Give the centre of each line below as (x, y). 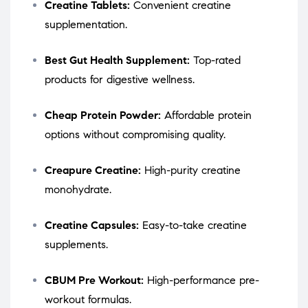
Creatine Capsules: (92, 225)
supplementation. (86, 25)
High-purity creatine (191, 170)
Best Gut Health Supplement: (117, 60)
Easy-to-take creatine (193, 225)
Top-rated (215, 60)
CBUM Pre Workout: (94, 280)
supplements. (76, 245)
